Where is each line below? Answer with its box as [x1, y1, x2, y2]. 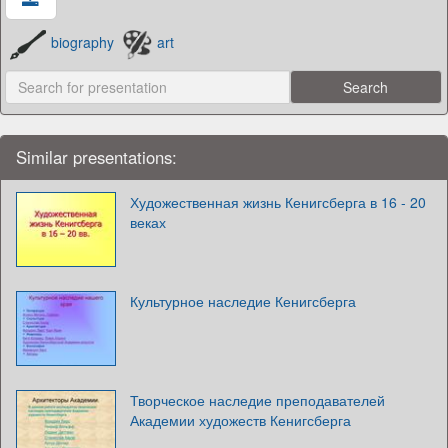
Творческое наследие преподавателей [130, 389, 385, 410]
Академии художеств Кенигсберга [130, 409, 351, 430]
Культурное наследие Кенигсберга [130, 290, 356, 311]
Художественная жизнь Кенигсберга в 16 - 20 [130, 191, 426, 212]
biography [51, 32, 115, 53]
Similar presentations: [16, 144, 177, 169]
